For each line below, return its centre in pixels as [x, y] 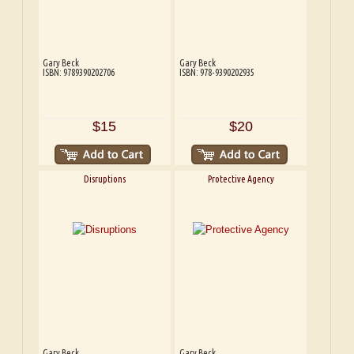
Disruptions [104, 179]
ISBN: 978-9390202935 [217, 72]
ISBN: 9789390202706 [79, 72]
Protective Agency [241, 179]
